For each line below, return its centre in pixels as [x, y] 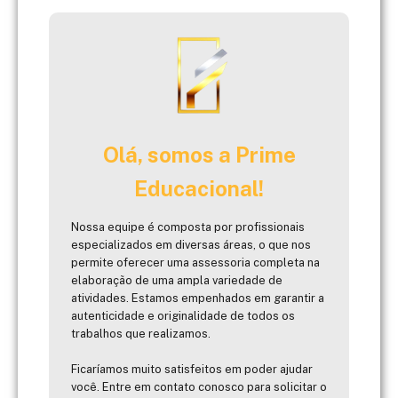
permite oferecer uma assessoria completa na [195, 263]
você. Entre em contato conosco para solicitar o [199, 387]
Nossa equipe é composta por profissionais [188, 227]
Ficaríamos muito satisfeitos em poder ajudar [192, 370]
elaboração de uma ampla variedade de [177, 281]
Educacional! [199, 189]
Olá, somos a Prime [199, 155]
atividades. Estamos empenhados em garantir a [198, 298]
